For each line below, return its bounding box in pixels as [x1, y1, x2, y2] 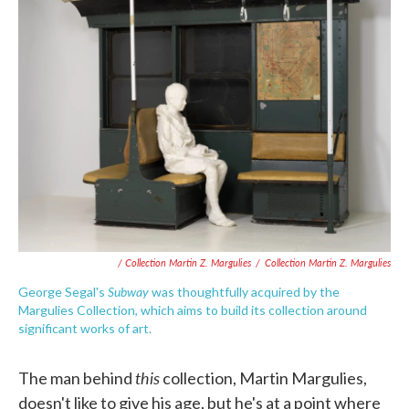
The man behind [18, 367, 135, 388]
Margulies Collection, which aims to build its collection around [18, 301, 367, 318]
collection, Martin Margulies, [160, 367, 367, 388]
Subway [108, 281, 149, 300]
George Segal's [18, 283, 108, 299]
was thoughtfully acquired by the [149, 283, 340, 299]
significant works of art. [18, 320, 152, 336]
